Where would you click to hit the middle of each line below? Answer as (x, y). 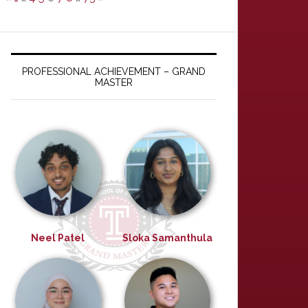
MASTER (114, 82)
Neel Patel (58, 238)
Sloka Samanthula (167, 238)
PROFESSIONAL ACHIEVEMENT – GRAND (114, 71)
